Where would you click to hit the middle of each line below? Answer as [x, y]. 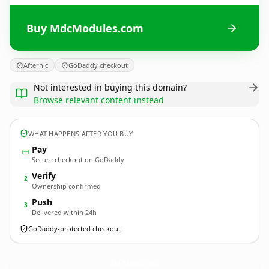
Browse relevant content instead [99, 100]
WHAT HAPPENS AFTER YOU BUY [81, 133]
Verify [44, 176]
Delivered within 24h [64, 212]
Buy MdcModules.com [85, 28]
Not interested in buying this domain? [110, 87]
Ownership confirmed [66, 186]
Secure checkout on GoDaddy [78, 159]
